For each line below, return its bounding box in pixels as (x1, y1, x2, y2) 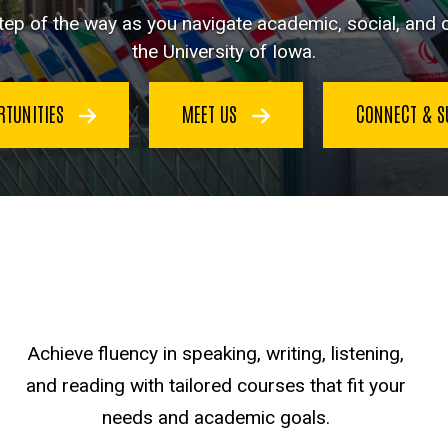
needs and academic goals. (101, 406, 330, 430)
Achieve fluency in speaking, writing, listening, (27, 342, 405, 366)
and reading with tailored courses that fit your (25, 374, 406, 398)
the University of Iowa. (132, 39, 316, 63)
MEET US (182, 100, 243, 127)
